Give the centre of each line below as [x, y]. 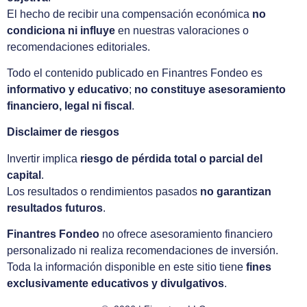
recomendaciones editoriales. [78, 47]
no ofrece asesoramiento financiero [186, 234]
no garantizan [236, 191]
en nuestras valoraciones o [182, 30]
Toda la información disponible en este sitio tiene [126, 267]
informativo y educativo [68, 89]
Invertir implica [44, 158]
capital [24, 175]
